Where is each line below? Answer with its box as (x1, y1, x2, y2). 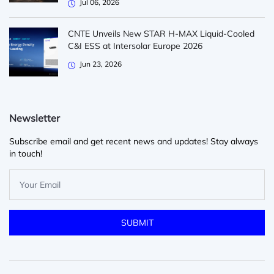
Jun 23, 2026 (80, 59, 122, 69)
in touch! (9, 148, 42, 160)
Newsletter (9, 112, 60, 125)
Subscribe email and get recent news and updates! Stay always (9, 136, 258, 147)
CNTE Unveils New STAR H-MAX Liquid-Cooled (68, 28, 254, 40)
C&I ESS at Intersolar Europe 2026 (68, 40, 202, 52)
